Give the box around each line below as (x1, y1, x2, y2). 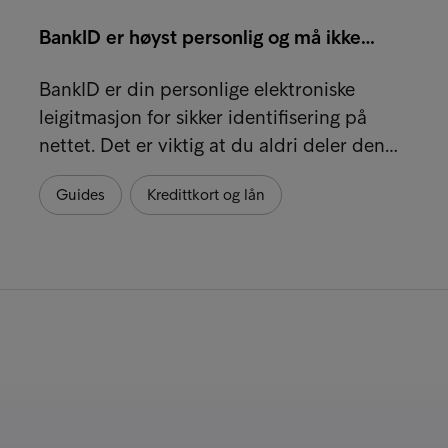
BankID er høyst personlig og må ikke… (38, 24, 375, 49)
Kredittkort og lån (146, 184, 265, 204)
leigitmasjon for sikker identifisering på (38, 104, 367, 129)
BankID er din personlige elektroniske (38, 76, 355, 101)
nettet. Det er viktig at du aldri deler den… (38, 132, 398, 157)
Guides (55, 184, 105, 204)
